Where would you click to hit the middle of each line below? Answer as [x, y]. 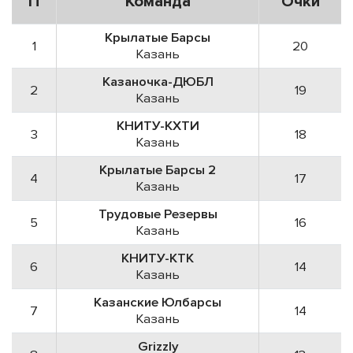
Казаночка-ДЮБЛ [158, 81]
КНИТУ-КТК [158, 258]
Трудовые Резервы [158, 214]
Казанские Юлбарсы [158, 302]
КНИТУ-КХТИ [158, 125]
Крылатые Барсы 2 [158, 169]
